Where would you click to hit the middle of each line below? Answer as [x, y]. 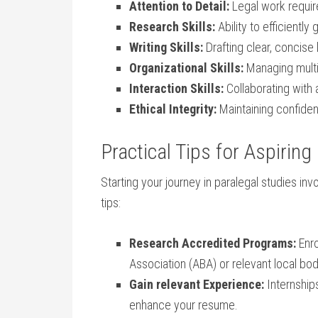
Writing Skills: [166, 47]
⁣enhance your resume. [183, 305]
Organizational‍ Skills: [186, 68]
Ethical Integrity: [173, 109]
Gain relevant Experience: [197, 284]
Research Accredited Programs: [213, 243]
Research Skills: [172, 27]
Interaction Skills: [176, 88]
